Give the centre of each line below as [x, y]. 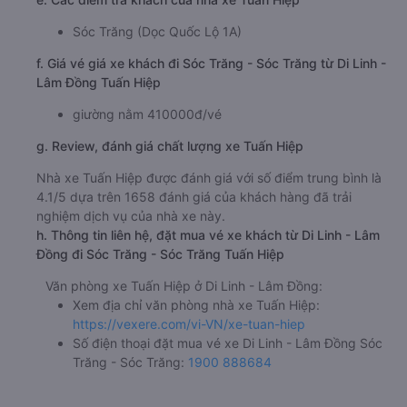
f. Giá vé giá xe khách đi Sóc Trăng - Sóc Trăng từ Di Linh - [211, 64]
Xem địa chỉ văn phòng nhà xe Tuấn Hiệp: [196, 305]
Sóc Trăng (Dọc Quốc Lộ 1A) [157, 32]
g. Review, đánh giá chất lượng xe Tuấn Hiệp [170, 146]
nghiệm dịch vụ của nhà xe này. [131, 216]
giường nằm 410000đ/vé [147, 114]
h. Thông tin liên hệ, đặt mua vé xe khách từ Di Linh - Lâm [208, 235]
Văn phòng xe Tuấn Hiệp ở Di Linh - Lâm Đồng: [184, 286]
